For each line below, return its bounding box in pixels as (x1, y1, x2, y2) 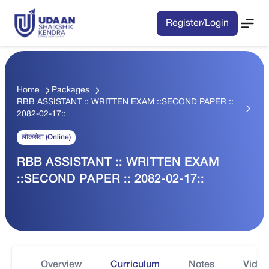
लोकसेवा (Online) (22, 134, 71, 141)
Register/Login (166, 19, 229, 28)
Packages (52, 86, 89, 95)
